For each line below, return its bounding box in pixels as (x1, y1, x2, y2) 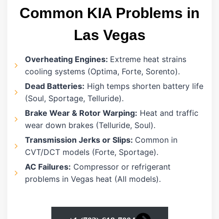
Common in (135, 135, 177, 145)
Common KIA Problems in (20, 5, 199, 22)
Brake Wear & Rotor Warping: (25, 108, 137, 118)
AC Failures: (25, 162, 71, 172)
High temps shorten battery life (85, 81, 203, 91)
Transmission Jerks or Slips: (25, 135, 135, 145)
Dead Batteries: (25, 81, 85, 91)
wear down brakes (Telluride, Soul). (25, 120, 155, 131)
